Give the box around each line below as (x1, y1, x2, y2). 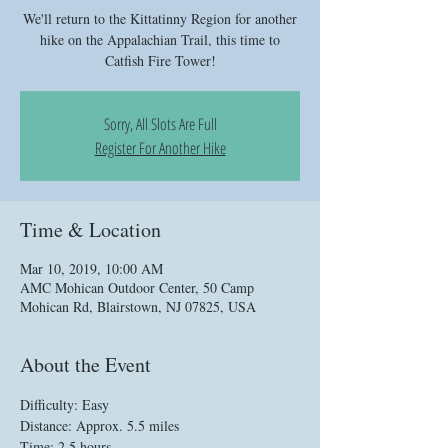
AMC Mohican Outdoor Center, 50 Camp (20, 278, 254, 297)
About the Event (20, 351, 151, 378)
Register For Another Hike (94, 137, 226, 159)
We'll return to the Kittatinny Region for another (23, 9, 297, 28)
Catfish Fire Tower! (104, 51, 216, 70)
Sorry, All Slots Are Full (103, 113, 217, 135)
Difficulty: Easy (20, 395, 109, 414)
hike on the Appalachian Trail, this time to (40, 30, 280, 49)
